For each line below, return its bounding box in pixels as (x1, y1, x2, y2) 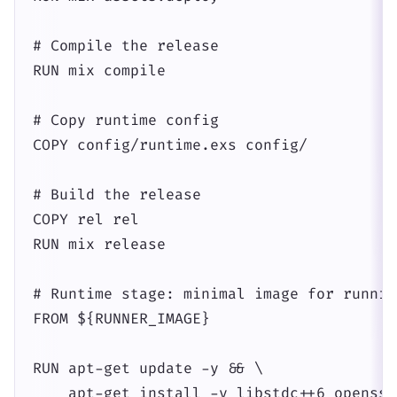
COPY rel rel (33, 210, 139, 229)
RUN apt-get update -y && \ (33, 359, 263, 378)
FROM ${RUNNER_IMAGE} (33, 309, 210, 328)
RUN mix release (33, 235, 166, 253)
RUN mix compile (33, 61, 166, 80)
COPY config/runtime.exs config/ (33, 136, 307, 154)
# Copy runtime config (33, 111, 219, 129)
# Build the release (33, 185, 201, 204)
